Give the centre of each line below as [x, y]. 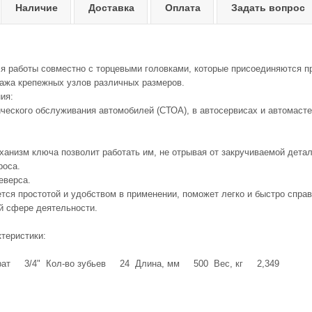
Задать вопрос [268, 8]
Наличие [37, 8]
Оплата [183, 8]
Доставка [111, 8]
